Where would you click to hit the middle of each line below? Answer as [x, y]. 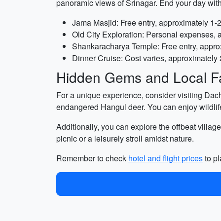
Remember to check [92, 158]
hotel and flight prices [166, 158]
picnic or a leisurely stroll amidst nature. [125, 138]
